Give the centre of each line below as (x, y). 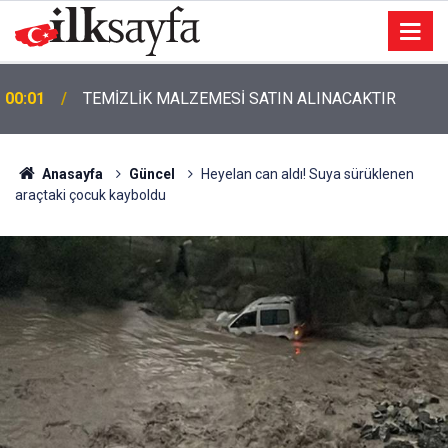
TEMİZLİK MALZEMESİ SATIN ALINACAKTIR (239, 98)
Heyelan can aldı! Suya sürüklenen (307, 174)
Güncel (151, 174)
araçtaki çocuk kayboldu (90, 195)
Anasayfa (70, 174)
